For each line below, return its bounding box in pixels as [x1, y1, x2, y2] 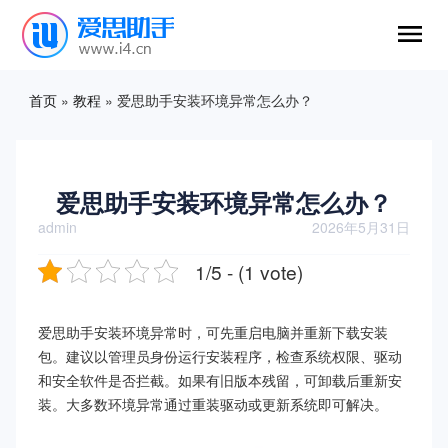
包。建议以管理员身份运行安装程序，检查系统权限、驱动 [38, 345, 402, 366]
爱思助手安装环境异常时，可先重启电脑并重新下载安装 [38, 321, 388, 342]
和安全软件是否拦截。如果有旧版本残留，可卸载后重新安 [38, 369, 402, 390]
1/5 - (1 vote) [195, 257, 303, 285]
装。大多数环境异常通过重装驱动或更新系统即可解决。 [38, 393, 388, 414]
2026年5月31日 [312, 216, 410, 237]
